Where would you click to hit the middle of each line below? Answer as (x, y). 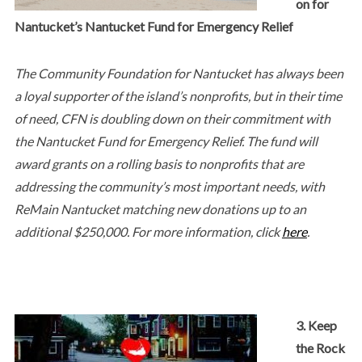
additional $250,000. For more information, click (148, 231)
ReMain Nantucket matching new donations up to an (160, 208)
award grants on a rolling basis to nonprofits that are (159, 163)
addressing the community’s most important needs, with (169, 186)
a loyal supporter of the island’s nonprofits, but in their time (178, 95)
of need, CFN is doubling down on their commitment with (172, 118)
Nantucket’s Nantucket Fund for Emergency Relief (154, 26)
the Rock (320, 347)
